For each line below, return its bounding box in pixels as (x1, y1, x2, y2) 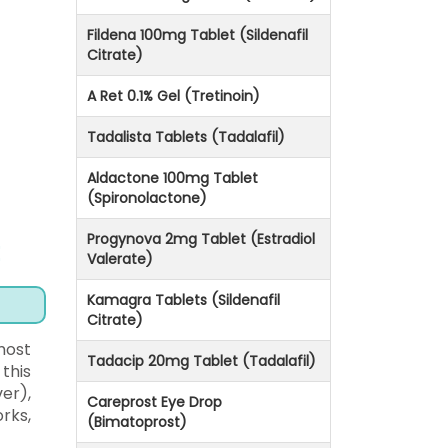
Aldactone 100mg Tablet (87, 168, 258, 189)
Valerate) (87, 249, 153, 270)
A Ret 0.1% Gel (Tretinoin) (87, 86, 260, 107)
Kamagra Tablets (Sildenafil (87, 290, 280, 311)
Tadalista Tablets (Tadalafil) (87, 127, 285, 148)
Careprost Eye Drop (87, 392, 222, 413)
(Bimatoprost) (87, 412, 187, 433)
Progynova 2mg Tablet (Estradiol (87, 229, 315, 250)
